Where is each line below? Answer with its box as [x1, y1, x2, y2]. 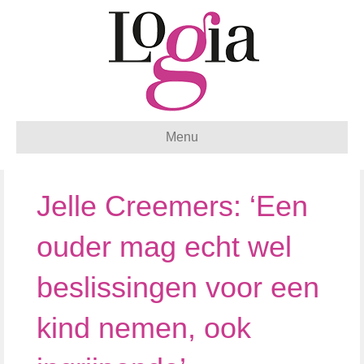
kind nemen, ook [37, 311, 251, 344]
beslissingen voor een [37, 271, 319, 304]
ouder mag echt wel [37, 230, 292, 263]
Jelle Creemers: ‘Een [37, 189, 308, 223]
